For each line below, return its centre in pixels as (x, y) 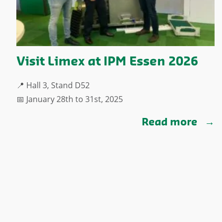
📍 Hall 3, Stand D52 (53, 85)
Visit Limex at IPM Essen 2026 (107, 62)
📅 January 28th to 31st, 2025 (69, 99)
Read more (170, 122)
